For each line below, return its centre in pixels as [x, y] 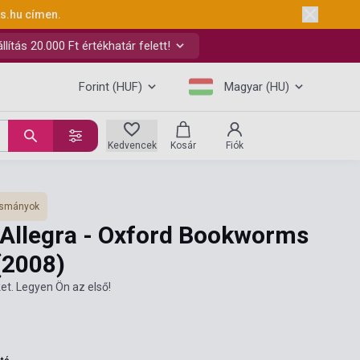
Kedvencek [132, 145]
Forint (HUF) [110, 87]
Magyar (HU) [257, 87]
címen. [43, 14]
